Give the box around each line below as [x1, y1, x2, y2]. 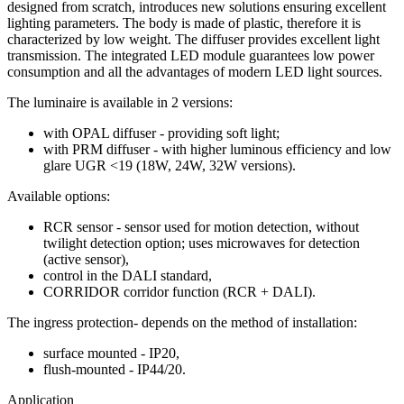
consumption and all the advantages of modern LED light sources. [7, 64, 382, 80]
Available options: [7, 188, 110, 205]
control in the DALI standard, [43, 268, 212, 284]
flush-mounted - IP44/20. [43, 362, 186, 378]
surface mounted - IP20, [43, 345, 179, 362]
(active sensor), [43, 252, 129, 268]
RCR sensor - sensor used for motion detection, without [43, 219, 359, 235]
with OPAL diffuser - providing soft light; [43, 125, 280, 142]
